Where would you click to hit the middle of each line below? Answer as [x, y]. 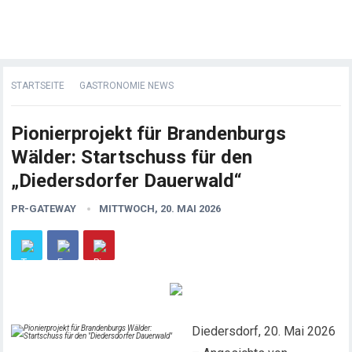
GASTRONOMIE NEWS [127, 86]
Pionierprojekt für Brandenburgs [149, 134]
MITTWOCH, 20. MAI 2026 [160, 209]
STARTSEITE [38, 86]
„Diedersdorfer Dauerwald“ [127, 181]
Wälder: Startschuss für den [132, 157]
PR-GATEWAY [44, 209]
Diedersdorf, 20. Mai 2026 [264, 331]
